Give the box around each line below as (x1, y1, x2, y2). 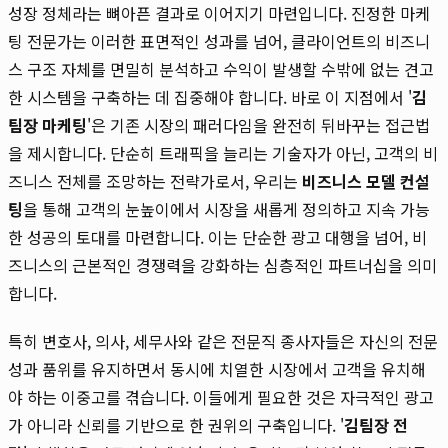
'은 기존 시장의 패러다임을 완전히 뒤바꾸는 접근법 (87, 112, 430, 137)
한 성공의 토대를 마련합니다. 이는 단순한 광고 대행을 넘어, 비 (8, 224, 427, 249)
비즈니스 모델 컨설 (302, 168, 430, 193)
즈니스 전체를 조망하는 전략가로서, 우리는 (8, 168, 302, 193)
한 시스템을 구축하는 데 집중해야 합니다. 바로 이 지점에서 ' (8, 84, 412, 109)
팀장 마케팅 (8, 112, 87, 137)
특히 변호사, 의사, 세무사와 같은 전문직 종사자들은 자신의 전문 (8, 328, 438, 353)
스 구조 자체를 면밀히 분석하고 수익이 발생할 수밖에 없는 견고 (8, 56, 434, 81)
